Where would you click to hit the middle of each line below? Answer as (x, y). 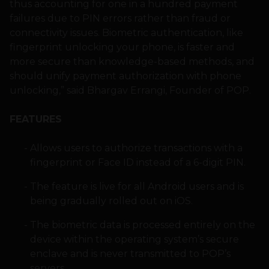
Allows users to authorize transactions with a (136, 148)
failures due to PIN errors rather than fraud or (120, 19)
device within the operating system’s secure (134, 240)
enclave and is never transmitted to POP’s (130, 254)
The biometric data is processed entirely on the (142, 225)
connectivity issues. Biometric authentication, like (126, 33)
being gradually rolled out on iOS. (111, 201)
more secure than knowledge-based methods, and (132, 62)
